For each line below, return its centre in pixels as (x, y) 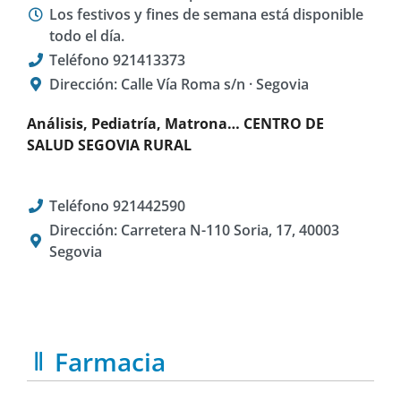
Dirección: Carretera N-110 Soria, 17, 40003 (194, 230)
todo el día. (87, 35)
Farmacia (111, 361)
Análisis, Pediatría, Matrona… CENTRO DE (175, 123)
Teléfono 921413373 (117, 60)
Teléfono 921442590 (117, 205)
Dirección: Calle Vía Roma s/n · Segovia (179, 84)
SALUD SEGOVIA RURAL (109, 145)
